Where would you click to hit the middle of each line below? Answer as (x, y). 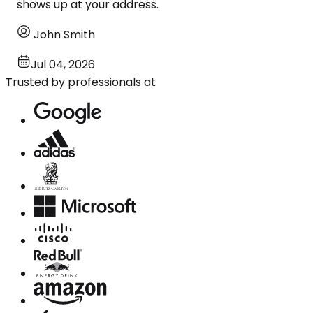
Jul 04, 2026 (63, 64)
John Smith (64, 34)
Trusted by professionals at (81, 82)
